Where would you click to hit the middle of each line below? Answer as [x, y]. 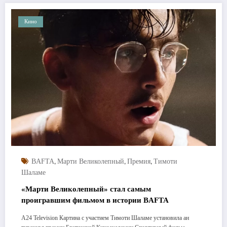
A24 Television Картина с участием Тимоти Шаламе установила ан [105, 218]
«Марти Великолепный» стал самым [86, 189]
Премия [139, 161]
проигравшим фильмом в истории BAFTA [95, 200]
